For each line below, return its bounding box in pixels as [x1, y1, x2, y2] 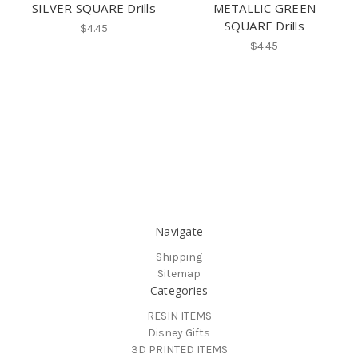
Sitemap [157, 267, 201, 281]
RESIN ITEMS [146, 309, 212, 324]
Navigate [155, 224, 203, 240]
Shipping [156, 250, 202, 265]
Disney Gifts [148, 326, 210, 340]
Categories [149, 283, 209, 299]
